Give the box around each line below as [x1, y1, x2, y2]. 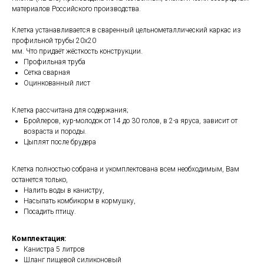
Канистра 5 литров [24, 245, 85, 253]
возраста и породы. [24, 127, 87, 136]
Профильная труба [24, 58, 85, 66]
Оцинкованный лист [24, 79, 90, 87]
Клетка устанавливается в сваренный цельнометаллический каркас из [12, 26, 241, 34]
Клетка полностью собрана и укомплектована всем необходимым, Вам [12, 165, 239, 173]
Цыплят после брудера [24, 138, 96, 146]
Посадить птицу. [24, 207, 76, 216]
